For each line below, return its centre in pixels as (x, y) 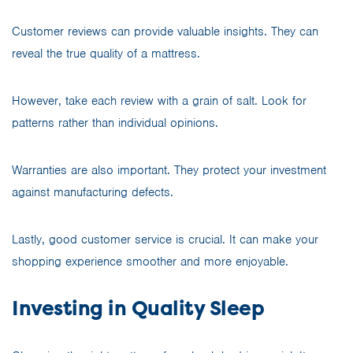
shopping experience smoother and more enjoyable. (150, 261)
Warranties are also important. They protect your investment (169, 170)
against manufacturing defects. (93, 192)
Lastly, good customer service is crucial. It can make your (165, 239)
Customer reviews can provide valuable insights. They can (165, 31)
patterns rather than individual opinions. (115, 123)
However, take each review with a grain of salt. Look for (159, 100)
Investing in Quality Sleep (138, 308)
